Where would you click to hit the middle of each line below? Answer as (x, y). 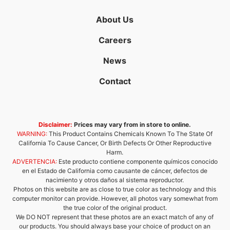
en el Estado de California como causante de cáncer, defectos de (115, 171)
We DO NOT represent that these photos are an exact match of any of (115, 217)
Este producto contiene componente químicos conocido (137, 161)
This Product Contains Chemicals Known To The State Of (130, 134)
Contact (115, 81)
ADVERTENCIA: (34, 161)
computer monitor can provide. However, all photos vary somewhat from (115, 198)
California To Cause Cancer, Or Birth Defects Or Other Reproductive (115, 143)
